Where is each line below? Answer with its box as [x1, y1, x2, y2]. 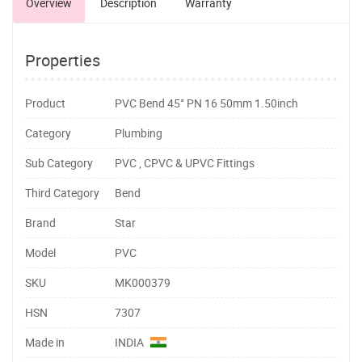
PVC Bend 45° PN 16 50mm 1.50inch [115, 95, 298, 111]
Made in [25, 335, 65, 350]
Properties [25, 49, 100, 71]
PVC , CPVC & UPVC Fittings [115, 155, 255, 170]
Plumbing [115, 125, 162, 141]
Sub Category [25, 155, 93, 170]
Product [25, 95, 65, 111]
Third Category [25, 185, 99, 200]
